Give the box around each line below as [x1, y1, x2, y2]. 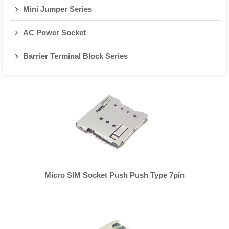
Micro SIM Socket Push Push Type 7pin [44, 171, 185, 179]
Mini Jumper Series [23, 5, 92, 13]
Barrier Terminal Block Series [23, 52, 128, 60]
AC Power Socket [23, 28, 86, 37]
